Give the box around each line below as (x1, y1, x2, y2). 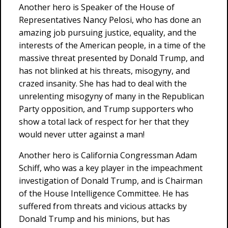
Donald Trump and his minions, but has (19, 213, 170, 224)
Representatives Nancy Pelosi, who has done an (19, 14, 201, 25)
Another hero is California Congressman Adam (19, 150, 197, 161)
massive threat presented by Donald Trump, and (19, 52, 204, 64)
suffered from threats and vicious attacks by (19, 201, 187, 212)
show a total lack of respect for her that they (19, 116, 189, 127)
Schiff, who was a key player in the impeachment (19, 162, 203, 174)
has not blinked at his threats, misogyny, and (19, 65, 190, 76)
